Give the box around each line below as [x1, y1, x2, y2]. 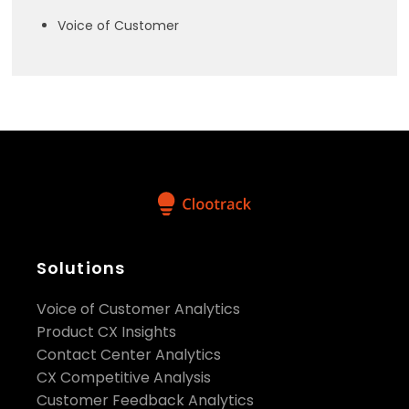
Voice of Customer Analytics [37, 299, 240, 320]
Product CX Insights [37, 321, 176, 342]
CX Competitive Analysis [37, 367, 211, 388]
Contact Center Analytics [37, 344, 221, 365]
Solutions [37, 257, 126, 279]
